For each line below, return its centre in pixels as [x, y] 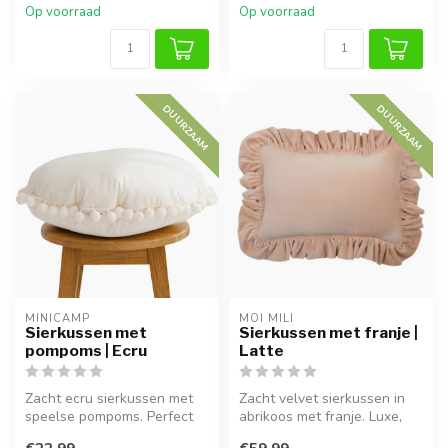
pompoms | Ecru [86, 351]
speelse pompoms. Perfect [109, 417]
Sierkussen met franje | [328, 333]
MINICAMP [57, 319]
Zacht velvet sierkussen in [322, 399]
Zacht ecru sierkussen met [109, 399]
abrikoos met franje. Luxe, [320, 417]
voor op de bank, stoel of [104, 435]
